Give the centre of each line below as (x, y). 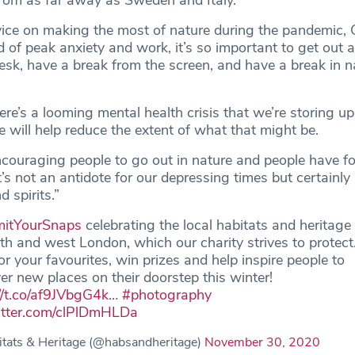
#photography (167, 295)
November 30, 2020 (263, 343)
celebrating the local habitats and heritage (217, 225)
